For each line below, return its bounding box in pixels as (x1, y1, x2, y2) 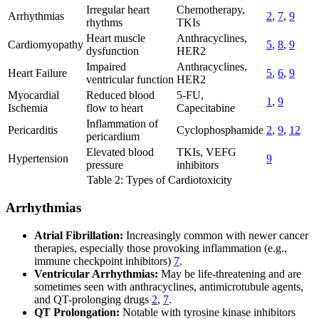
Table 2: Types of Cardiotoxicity (87, 174, 232, 187)
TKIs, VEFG (177, 146, 236, 159)
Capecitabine (177, 102, 235, 115)
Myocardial (8, 89, 59, 102)
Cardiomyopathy (8, 38, 83, 51)
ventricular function (86, 73, 174, 86)
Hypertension (8, 152, 68, 165)
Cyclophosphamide (177, 124, 263, 137)
